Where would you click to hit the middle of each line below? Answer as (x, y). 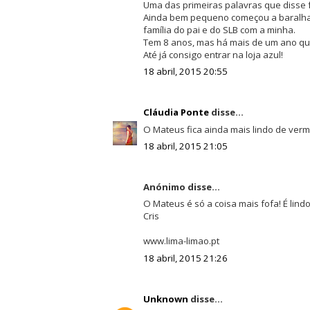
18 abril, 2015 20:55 (185, 72)
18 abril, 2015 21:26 (185, 258)
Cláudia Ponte (176, 112)
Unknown (165, 299)
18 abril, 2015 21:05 (185, 146)
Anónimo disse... (181, 186)
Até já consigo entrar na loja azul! (213, 54)
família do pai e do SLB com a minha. (219, 29)
